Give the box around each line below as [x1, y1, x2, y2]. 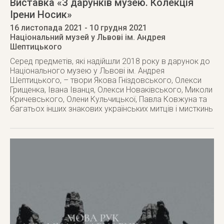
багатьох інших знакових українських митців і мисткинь [10, 104, 213, 113]
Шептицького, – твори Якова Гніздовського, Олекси [10, 75, 201, 85]
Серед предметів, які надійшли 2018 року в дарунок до [10, 56, 210, 66]
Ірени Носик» [10, 8, 72, 20]
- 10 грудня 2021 [82, 23, 147, 32]
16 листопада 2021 [10, 23, 82, 32]
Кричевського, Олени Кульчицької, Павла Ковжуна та [10, 94, 207, 104]
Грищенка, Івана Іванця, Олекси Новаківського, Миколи [10, 85, 212, 94]
